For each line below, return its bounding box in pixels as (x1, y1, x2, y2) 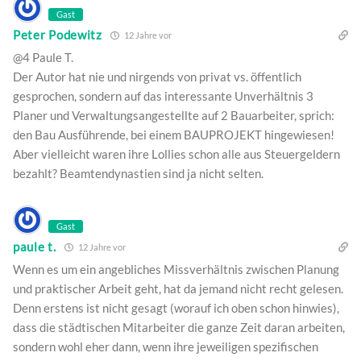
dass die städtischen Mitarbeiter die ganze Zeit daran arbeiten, (13, 319, 345, 334)
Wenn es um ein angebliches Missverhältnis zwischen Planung (13, 261, 339, 276)
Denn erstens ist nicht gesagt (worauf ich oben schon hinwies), (13, 300, 339, 315)
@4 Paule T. (13, 49, 73, 64)
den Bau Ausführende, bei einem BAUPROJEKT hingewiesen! (13, 127, 334, 142)
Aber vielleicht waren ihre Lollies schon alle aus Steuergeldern (13, 146, 340, 161)
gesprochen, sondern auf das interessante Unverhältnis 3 (13, 88, 313, 103)
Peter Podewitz (13, 27, 102, 43)
